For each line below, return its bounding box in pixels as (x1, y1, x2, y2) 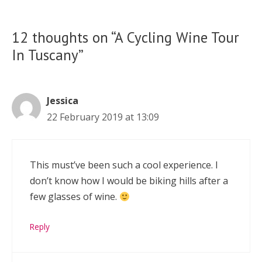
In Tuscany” (12, 46, 84, 65)
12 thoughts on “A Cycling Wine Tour (12, 28, 239, 47)
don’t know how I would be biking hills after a (30, 174, 228, 188)
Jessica (47, 94, 78, 108)
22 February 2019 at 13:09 (47, 111, 159, 124)
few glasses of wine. (30, 190, 119, 204)
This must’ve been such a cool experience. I (30, 158, 218, 172)
